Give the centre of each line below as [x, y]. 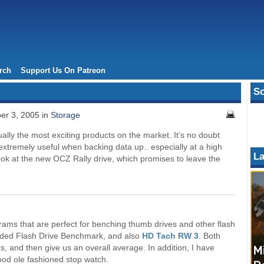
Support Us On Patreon [63, 70]
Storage [65, 115]
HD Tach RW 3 [170, 236]
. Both [209, 236]
